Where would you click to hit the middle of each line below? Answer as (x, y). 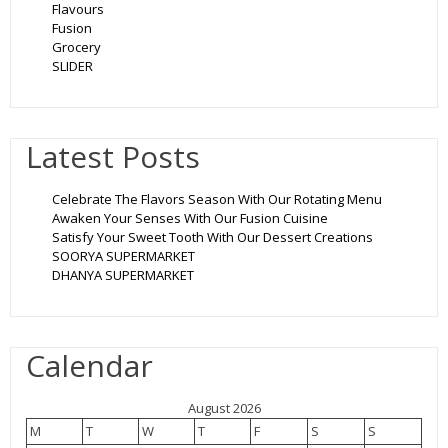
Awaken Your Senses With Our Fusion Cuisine (190, 218)
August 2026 (224, 408)
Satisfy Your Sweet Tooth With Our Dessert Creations (212, 237)
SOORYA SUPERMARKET (123, 256)
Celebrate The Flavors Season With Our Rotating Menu (217, 199)
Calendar (89, 366)
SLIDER (72, 66)
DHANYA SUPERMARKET (123, 275)
